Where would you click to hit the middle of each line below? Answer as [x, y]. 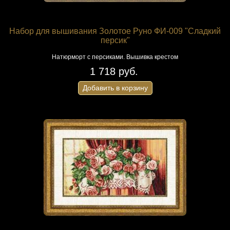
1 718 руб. [114, 71]
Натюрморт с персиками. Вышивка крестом [115, 57]
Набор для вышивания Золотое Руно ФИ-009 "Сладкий [115, 31]
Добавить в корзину [115, 88]
